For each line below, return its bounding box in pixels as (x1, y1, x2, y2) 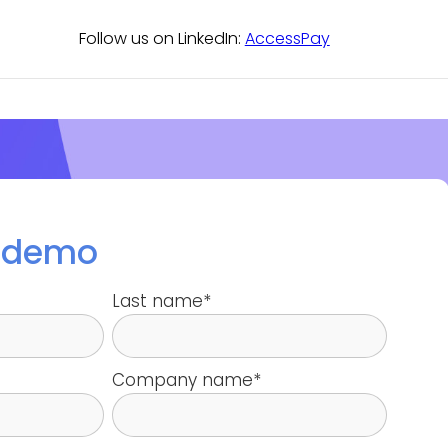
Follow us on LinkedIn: (78, 26, 245, 50)
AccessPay (244, 26, 330, 50)
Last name (111, 288, 203, 313)
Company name (111, 367, 253, 392)
